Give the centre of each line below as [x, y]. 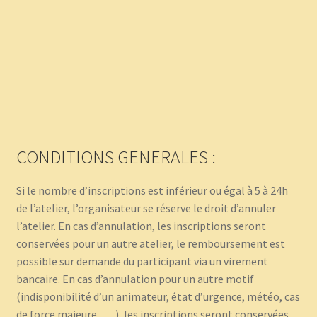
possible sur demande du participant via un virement [142, 261]
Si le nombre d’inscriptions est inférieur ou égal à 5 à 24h [152, 190]
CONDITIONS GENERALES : [117, 157]
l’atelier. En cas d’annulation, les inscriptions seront [141, 225]
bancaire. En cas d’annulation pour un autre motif [135, 278]
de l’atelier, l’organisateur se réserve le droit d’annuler [146, 208]
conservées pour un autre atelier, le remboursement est [150, 243]
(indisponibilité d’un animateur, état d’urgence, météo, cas [158, 296]
